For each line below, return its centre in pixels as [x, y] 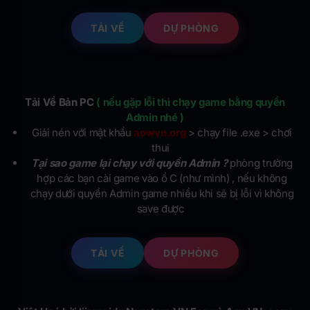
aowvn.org [160, 133]
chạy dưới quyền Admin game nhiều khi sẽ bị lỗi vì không [162, 194]
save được [162, 209]
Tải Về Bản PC [61, 102]
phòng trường [260, 163]
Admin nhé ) [155, 118]
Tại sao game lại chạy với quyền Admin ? [129, 163]
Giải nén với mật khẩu [83, 133]
